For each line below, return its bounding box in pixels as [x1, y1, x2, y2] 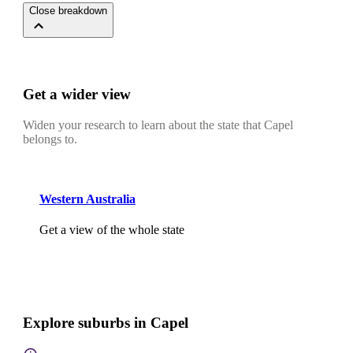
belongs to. [23, 132, 77, 146]
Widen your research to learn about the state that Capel [23, 117, 293, 132]
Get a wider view [23, 86, 131, 103]
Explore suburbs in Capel [23, 314, 188, 332]
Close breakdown [29, 5, 107, 17]
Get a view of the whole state [39, 223, 184, 237]
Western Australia [39, 192, 136, 206]
